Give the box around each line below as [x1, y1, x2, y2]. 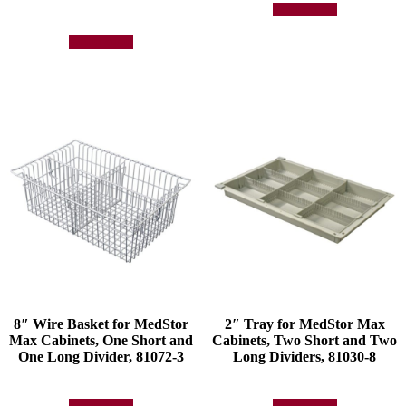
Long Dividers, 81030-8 [233, 349, 377, 365]
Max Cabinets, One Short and [9, 333, 194, 349]
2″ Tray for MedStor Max [224, 316, 385, 333]
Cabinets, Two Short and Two [212, 333, 398, 349]
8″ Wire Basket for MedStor [14, 316, 189, 333]
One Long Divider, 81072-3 [18, 349, 185, 365]
